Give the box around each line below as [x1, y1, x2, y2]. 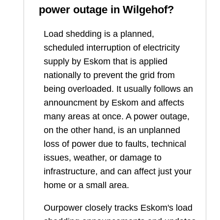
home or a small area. [44, 180, 129, 190]
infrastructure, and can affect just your [44, 166, 192, 176]
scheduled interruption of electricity [44, 42, 180, 53]
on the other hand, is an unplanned [44, 125, 180, 135]
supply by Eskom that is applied [44, 56, 167, 66]
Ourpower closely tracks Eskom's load [44, 202, 192, 213]
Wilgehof [123, 3, 167, 16]
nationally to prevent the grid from [44, 70, 175, 80]
